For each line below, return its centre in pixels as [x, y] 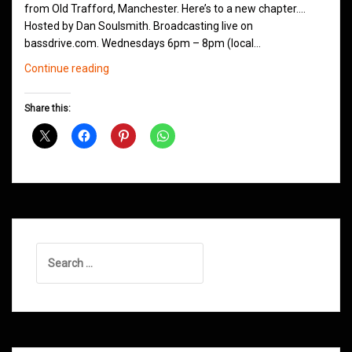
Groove [126, 103]
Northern [130, 85]
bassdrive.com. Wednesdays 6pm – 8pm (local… [143, 44]
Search [53, 251]
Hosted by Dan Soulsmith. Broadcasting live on [139, 26]
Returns [128, 154]
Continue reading [67, 69]
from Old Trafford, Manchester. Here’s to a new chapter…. [165, 9]
